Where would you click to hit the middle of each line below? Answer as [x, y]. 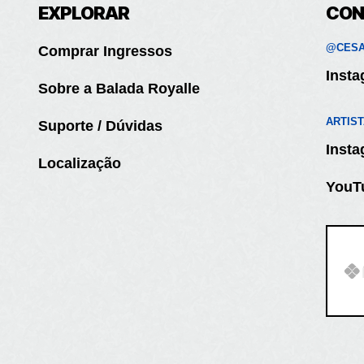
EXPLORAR [84, 13]
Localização [80, 163]
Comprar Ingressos [106, 51]
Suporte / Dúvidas [101, 126]
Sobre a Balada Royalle [119, 89]
